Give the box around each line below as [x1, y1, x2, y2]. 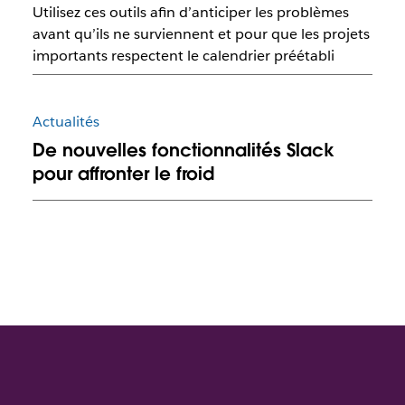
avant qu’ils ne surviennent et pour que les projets [32, 24, 370, 43]
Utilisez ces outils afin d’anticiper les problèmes [32, 2, 349, 22]
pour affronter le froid [32, 162, 214, 186]
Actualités [32, 112, 99, 132]
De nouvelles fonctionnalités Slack [32, 138, 334, 163]
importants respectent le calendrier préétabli [32, 45, 334, 65]
